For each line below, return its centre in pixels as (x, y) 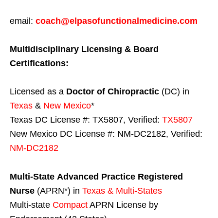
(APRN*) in (58, 191)
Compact (70, 205)
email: (23, 21)
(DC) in (174, 91)
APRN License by (123, 205)
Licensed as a (38, 91)
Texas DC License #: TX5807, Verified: (86, 119)
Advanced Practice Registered (120, 176)
